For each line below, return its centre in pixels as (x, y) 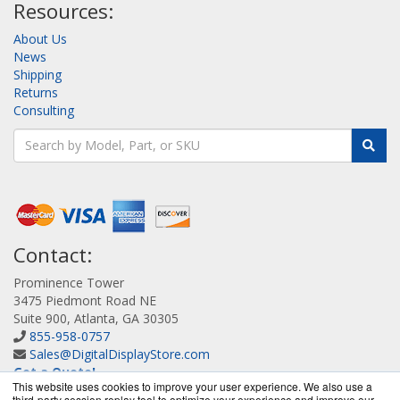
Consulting (44, 110)
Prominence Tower (69, 282)
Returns (36, 92)
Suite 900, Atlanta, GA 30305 (96, 318)
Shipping (37, 74)
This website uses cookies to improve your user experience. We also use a (192, 386)
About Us (40, 38)
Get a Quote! (54, 371)
